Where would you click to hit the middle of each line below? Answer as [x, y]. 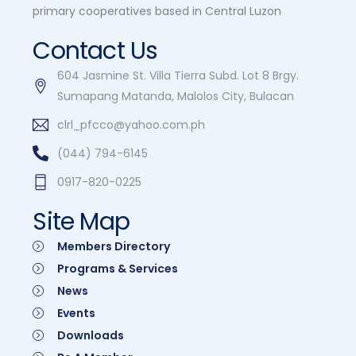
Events [76, 313]
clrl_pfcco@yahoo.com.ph [132, 125]
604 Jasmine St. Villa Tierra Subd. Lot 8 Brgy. [178, 76]
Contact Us [95, 51]
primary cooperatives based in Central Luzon [157, 12]
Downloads [90, 336]
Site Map [81, 222]
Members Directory [113, 247]
